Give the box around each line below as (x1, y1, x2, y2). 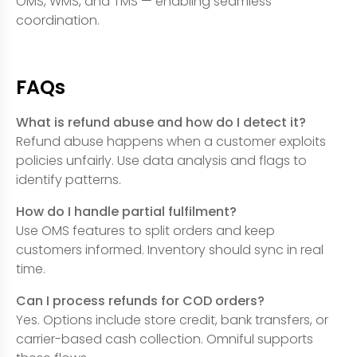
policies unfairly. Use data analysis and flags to (16, 151, 307, 170)
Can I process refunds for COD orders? (16, 292, 265, 310)
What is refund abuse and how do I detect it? (16, 113, 306, 131)
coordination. (16, 11, 100, 29)
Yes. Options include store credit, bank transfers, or (16, 311, 328, 329)
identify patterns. (16, 171, 121, 189)
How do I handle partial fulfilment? (16, 202, 237, 221)
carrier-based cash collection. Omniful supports (16, 330, 313, 348)
